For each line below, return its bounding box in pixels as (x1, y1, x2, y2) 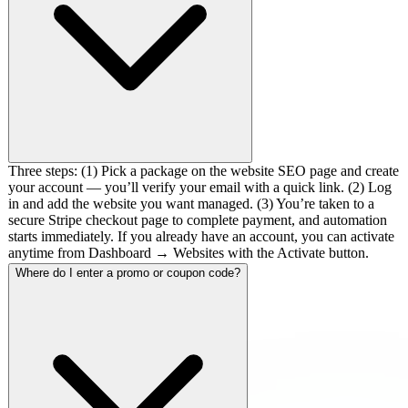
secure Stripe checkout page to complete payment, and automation (8, 211, 387, 228)
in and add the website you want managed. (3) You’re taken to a (8, 195, 374, 211)
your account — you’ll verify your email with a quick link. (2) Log (8, 178, 392, 195)
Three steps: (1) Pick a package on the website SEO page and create (8, 162, 399, 178)
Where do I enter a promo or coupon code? (15, 265, 240, 280)
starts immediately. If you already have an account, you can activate (8, 228, 394, 244)
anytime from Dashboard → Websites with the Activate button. (8, 244, 369, 260)
